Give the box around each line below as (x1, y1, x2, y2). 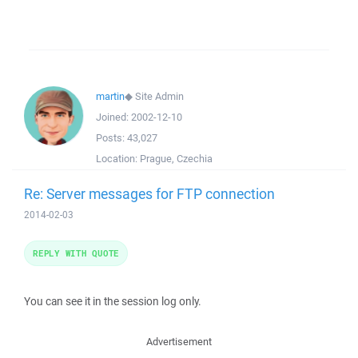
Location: (96, 152, 140, 165)
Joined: (96, 110, 131, 124)
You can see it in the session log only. (24, 294, 201, 308)
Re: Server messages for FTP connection (24, 184, 275, 203)
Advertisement (146, 335, 212, 348)
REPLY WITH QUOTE (33, 247, 119, 259)
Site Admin (135, 89, 184, 103)
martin (96, 89, 125, 103)
